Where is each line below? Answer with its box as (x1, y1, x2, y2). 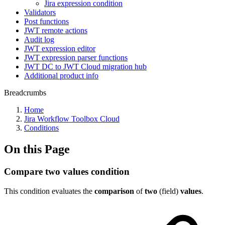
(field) (157, 186, 180, 195)
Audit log (24, 35, 54, 44)
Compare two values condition (4, 166, 130, 177)
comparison (94, 186, 134, 195)
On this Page (4, 142, 70, 156)
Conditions (24, 124, 59, 132)
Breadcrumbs (4, 88, 46, 97)
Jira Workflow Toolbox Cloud (24, 115, 120, 123)
